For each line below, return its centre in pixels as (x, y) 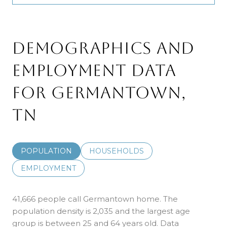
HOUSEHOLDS (117, 151)
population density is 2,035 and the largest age (101, 211)
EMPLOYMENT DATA (94, 70)
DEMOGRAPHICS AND (103, 48)
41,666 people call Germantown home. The (95, 199)
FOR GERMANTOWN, (99, 92)
